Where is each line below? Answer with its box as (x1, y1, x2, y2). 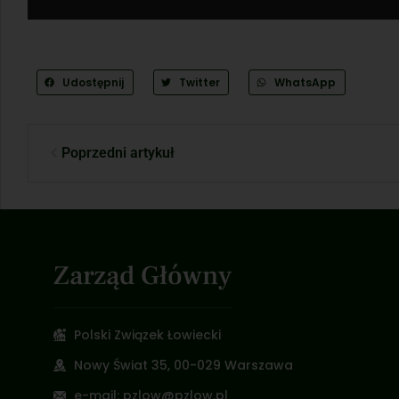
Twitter (178, 74, 220, 90)
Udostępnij (61, 74, 124, 90)
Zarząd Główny (53, 257, 232, 293)
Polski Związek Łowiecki (73, 325, 221, 344)
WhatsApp (274, 74, 337, 90)
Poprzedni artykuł (61, 143, 175, 161)
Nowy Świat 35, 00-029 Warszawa (73, 355, 293, 374)
